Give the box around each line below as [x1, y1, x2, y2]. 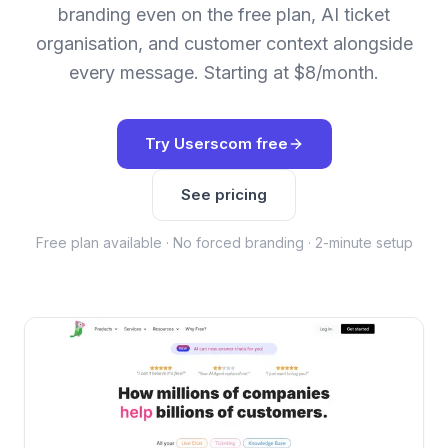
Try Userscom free [144, 134, 288, 153]
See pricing [181, 185, 267, 204]
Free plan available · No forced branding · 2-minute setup [35, 234, 413, 251]
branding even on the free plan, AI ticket [58, 4, 390, 25]
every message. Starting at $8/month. [69, 62, 379, 83]
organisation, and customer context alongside [35, 33, 413, 54]
